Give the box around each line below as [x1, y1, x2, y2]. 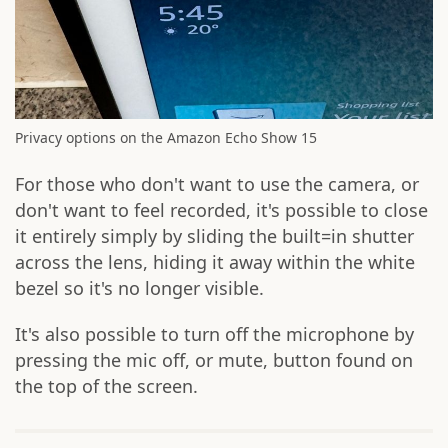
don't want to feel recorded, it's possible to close [15, 197, 428, 222]
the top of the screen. [15, 373, 198, 398]
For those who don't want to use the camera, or [15, 171, 419, 196]
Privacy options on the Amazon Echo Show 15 [15, 127, 317, 147]
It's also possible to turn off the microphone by [15, 321, 414, 346]
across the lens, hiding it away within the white [15, 249, 415, 274]
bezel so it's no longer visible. [15, 275, 264, 300]
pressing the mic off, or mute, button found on [15, 347, 413, 372]
